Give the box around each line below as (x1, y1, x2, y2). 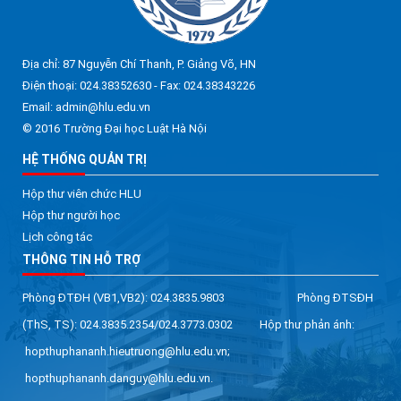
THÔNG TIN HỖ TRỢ (22, 252, 141, 267)
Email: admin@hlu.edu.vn (22, 99, 150, 114)
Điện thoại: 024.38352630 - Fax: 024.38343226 (22, 78, 255, 92)
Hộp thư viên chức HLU (22, 186, 141, 200)
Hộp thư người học (22, 208, 120, 222)
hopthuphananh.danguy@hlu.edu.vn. (22, 371, 213, 385)
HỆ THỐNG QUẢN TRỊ (22, 151, 147, 166)
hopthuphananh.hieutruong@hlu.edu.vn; (22, 344, 233, 358)
